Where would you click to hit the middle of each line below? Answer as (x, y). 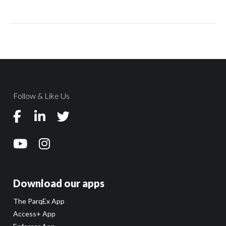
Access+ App (34, 213)
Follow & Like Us (41, 95)
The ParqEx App (39, 201)
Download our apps (59, 183)
